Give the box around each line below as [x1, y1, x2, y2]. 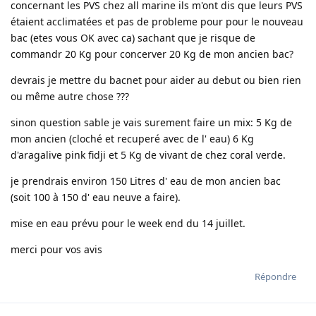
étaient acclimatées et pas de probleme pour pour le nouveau [11, 15, 303, 29]
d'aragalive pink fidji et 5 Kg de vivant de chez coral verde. [11, 148, 286, 162]
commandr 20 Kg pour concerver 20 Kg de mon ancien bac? [11, 47, 293, 61]
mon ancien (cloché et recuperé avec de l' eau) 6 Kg [11, 132, 254, 146]
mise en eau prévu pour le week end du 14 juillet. [11, 217, 245, 231]
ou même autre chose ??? [11, 90, 129, 104]
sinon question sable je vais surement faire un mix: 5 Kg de [11, 116, 292, 130]
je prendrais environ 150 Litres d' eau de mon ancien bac [11, 174, 284, 188]
